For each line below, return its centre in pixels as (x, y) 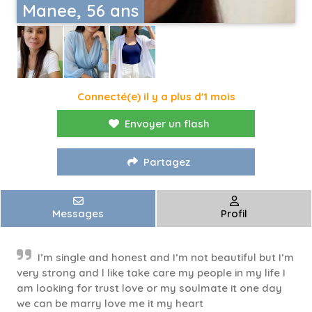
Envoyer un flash (167, 124)
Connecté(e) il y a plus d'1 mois (156, 97)
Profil (234, 214)
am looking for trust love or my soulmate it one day (149, 288)
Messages (78, 214)
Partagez (167, 162)
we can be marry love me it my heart (111, 304)
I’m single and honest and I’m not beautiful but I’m (166, 258)
